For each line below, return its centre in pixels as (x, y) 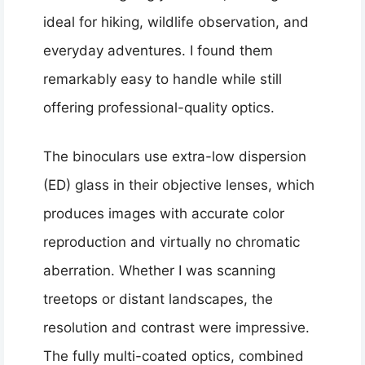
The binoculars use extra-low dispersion (175, 157)
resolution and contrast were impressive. (176, 328)
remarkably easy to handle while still (163, 79)
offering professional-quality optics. (159, 107)
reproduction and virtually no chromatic (172, 242)
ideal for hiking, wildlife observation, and (176, 22)
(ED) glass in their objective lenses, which (179, 185)
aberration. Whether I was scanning (159, 271)
